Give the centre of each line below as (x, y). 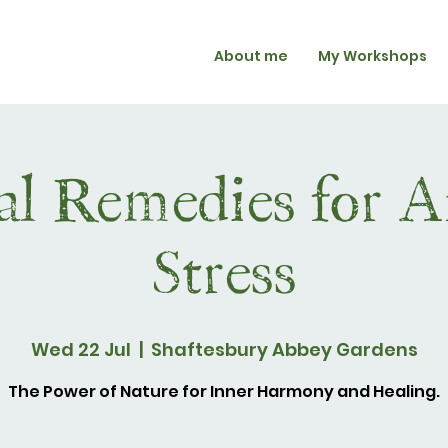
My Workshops (372, 56)
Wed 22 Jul (80, 349)
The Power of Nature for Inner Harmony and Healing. (224, 391)
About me (251, 56)
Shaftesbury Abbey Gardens (284, 349)
